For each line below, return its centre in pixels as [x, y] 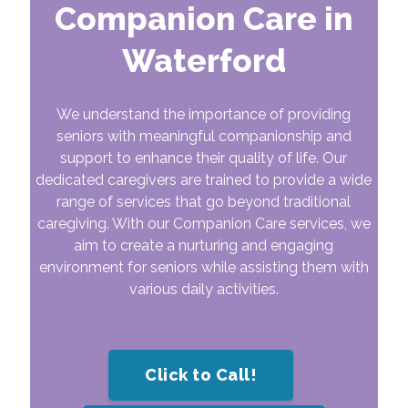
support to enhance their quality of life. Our [204, 158]
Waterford [204, 61]
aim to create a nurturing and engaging [204, 245]
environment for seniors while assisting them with [204, 267]
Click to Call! [201, 374]
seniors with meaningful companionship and [204, 136]
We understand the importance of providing [204, 114]
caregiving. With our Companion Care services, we [204, 223]
